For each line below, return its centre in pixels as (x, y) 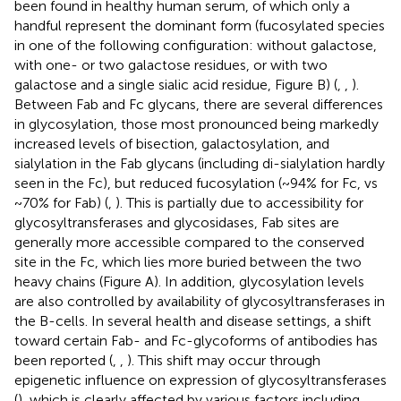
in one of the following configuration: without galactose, (196, 45)
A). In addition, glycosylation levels (255, 281)
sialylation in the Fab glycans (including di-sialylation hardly (200, 163)
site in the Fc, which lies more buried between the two (188, 261)
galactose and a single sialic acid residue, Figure (166, 84)
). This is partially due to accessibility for (239, 202)
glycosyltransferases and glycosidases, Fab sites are (177, 222)
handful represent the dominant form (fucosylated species (200, 25)
